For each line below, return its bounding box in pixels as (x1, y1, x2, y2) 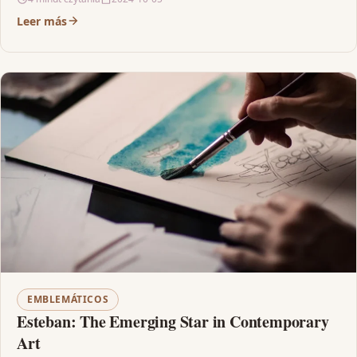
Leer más (17, 13, 67, 29)
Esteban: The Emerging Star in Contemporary (17, 309, 329, 333)
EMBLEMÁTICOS (27, 292, 109, 306)
